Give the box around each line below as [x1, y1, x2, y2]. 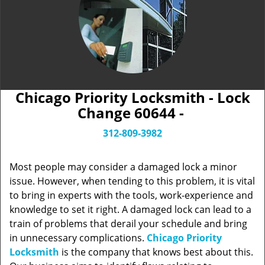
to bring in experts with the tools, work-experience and [9, 189, 253, 202]
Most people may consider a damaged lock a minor [9, 160, 237, 173]
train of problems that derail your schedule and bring [9, 217, 247, 230]
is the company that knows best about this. [59, 245, 253, 258]
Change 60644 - [77, 103, 188, 122]
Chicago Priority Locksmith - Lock [15, 88, 250, 107]
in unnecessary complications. [9, 231, 147, 244]
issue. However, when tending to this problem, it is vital [9, 174, 255, 188]
